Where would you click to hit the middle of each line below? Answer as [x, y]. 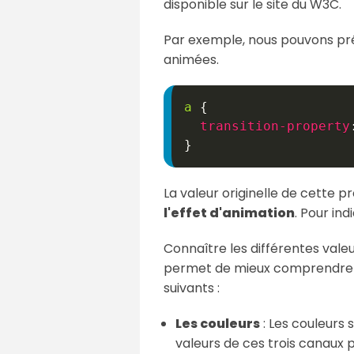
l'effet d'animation [229, 213]
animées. [191, 59]
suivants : [192, 288]
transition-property [275, 126]
